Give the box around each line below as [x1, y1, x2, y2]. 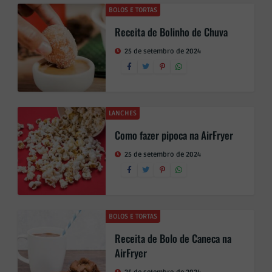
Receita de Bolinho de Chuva [115, 24, 228, 39]
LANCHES [109, 109, 137, 117]
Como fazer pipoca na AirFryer [115, 127, 233, 143]
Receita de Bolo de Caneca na [115, 231, 231, 246]
